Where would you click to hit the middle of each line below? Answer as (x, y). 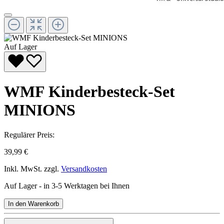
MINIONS (40, 110)
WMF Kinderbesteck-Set (89, 92)
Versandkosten (84, 168)
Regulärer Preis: (29, 134)
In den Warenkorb (33, 203)
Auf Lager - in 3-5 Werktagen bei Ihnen (67, 185)
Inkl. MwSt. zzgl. (32, 168)
